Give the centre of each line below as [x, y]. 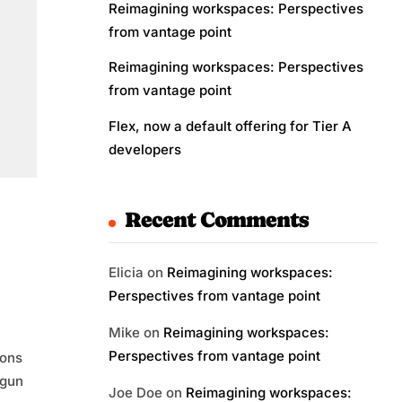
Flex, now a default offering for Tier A [230, 126]
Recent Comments [216, 219]
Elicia [126, 272]
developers [145, 149]
